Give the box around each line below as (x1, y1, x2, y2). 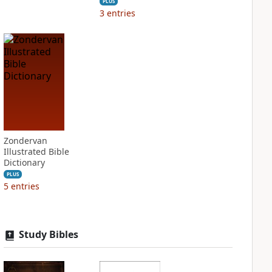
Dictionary (3, 157, 45, 168)
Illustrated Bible (3, 146, 69, 157)
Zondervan (3, 135, 47, 146)
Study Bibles (18, 228, 78, 241)
